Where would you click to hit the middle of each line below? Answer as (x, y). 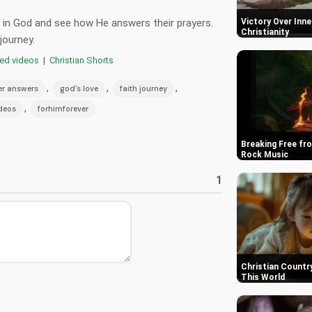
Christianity (265, 32)
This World (263, 277)
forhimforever (63, 108)
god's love (79, 88)
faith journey (143, 88)
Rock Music (265, 155)
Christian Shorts (81, 60)
